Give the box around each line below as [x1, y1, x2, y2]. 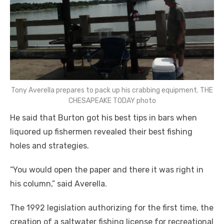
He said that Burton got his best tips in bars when [10, 112, 197, 122]
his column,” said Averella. [10, 178, 107, 188]
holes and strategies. [10, 140, 89, 150]
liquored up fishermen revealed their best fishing [10, 126, 192, 136]
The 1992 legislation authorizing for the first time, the [10, 202, 213, 212]
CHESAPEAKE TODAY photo [68, 96, 156, 105]
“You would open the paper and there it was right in [10, 164, 203, 174]
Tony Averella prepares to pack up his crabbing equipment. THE [11, 85, 213, 94]
